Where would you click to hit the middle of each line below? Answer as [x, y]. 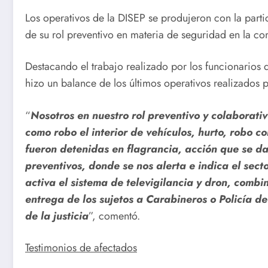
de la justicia [57, 216]
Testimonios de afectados [81, 248]
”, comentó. [114, 216]
